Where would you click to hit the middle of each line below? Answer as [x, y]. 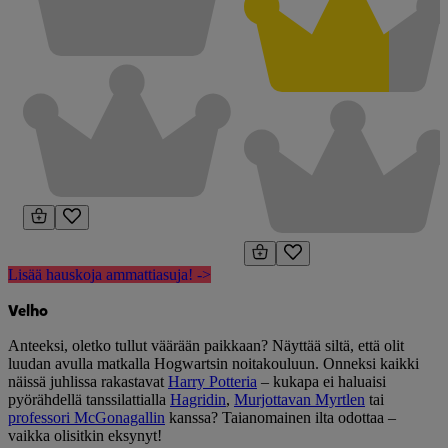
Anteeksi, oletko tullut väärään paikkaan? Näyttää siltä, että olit [206, 345]
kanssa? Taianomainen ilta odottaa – [280, 417]
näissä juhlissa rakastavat [88, 381]
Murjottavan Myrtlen [299, 399]
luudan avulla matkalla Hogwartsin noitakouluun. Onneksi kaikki [213, 363]
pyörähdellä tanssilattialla [89, 399]
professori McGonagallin [86, 417]
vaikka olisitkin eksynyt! [85, 435]
